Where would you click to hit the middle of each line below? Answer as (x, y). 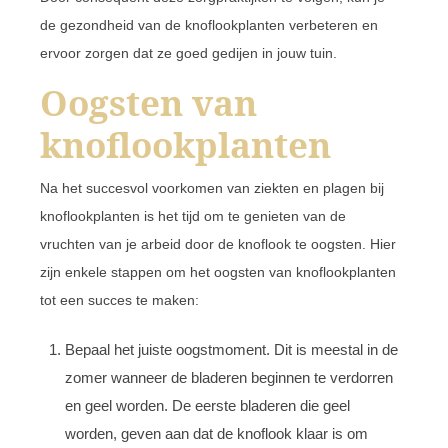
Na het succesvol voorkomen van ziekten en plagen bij (212, 187)
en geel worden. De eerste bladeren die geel (207, 405)
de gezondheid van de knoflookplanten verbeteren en (209, 24)
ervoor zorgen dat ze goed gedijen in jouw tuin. (188, 52)
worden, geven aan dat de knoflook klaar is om (216, 433)
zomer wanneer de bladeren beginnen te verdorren (229, 377)
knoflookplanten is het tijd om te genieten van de (193, 215)
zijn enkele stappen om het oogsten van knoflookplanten (218, 271)
